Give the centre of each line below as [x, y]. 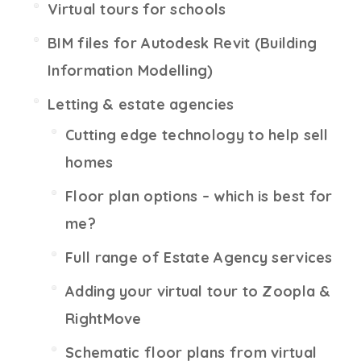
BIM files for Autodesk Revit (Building [183, 44]
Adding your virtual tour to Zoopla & [198, 292]
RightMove [104, 319]
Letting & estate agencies [141, 105]
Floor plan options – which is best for [199, 197]
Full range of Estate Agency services [199, 258]
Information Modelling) [131, 71]
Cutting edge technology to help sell [197, 135]
